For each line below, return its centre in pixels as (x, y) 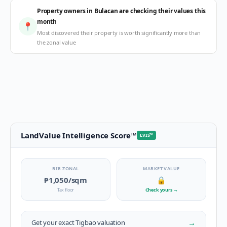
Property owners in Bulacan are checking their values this (122, 11)
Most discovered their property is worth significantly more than (119, 33)
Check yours (159, 190)
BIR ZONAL (66, 168)
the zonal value (56, 42)
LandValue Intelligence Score (76, 135)
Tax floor (66, 190)
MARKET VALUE (161, 168)
